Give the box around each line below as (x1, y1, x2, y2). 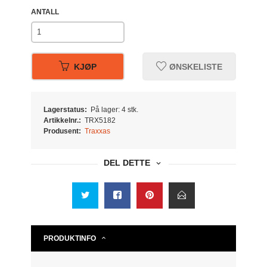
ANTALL (31, 7, 60, 16)
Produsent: (44, 127, 82, 136)
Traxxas (84, 127, 110, 136)
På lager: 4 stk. (90, 105, 138, 114)
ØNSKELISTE (166, 61, 222, 72)
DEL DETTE (104, 158, 151, 168)
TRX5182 (84, 116, 116, 125)
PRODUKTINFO (44, 234, 97, 243)
